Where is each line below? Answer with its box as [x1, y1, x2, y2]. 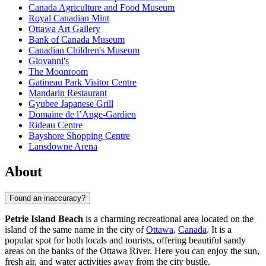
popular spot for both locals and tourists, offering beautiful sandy [5, 235, 246, 245]
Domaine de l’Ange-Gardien [28, 109, 136, 120]
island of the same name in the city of [5, 224, 146, 235]
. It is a [207, 224, 232, 235]
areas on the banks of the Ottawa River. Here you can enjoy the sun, [5, 245, 259, 256]
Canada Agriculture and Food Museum [28, 2, 175, 13]
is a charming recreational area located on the [83, 213, 254, 224]
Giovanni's [28, 56, 69, 66]
